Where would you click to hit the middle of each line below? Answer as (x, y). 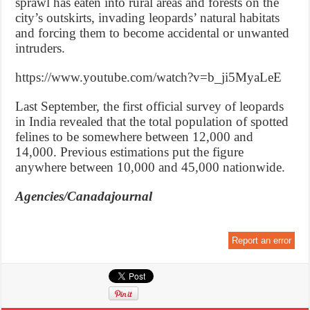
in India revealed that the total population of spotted (152, 121)
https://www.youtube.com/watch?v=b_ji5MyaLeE (149, 77)
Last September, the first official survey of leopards (150, 106)
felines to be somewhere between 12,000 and (135, 136)
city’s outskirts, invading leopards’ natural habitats (148, 17)
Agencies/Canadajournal (84, 196)
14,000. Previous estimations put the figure (130, 152)
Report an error (261, 240)
